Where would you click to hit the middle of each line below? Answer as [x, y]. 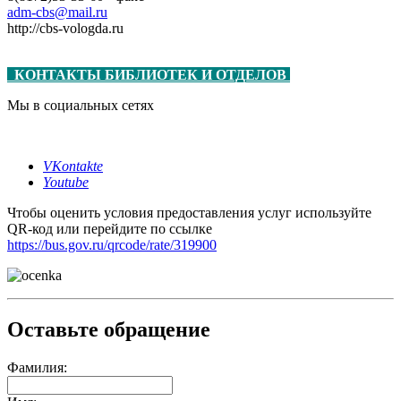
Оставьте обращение [109, 330]
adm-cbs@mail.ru [57, 13]
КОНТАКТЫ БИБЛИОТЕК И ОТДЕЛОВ [152, 75]
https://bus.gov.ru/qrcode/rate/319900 [112, 245]
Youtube [66, 183]
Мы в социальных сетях [81, 106]
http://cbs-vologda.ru [65, 29]
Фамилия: [37, 368]
